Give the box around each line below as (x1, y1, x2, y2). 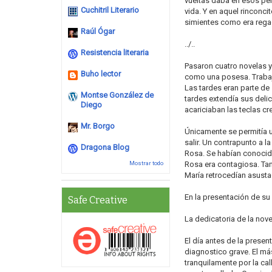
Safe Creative (68, 194, 127, 206)
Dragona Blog (81, 143, 129, 152)
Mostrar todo (129, 160, 163, 166)
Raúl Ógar (81, 27, 115, 36)
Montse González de (81, 90, 154, 100)
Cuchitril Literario (81, 5, 139, 15)
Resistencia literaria (81, 48, 149, 57)
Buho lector (81, 69, 121, 78)
